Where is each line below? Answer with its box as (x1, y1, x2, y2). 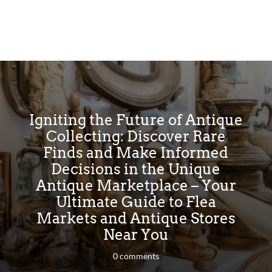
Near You (103, 225, 169, 243)
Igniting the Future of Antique (29, 110, 243, 129)
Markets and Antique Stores (36, 209, 236, 227)
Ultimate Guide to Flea (55, 192, 216, 211)
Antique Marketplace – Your (35, 176, 236, 194)
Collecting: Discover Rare (46, 127, 226, 145)
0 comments (112, 250, 159, 261)
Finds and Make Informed (43, 143, 229, 161)
